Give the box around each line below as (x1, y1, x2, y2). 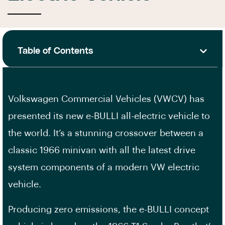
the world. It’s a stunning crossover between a (8, 129, 203, 138)
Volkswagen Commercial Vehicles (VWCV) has (8, 94, 204, 103)
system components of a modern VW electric (8, 163, 199, 172)
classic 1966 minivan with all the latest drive (8, 146, 195, 155)
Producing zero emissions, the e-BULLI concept (8, 205, 209, 214)
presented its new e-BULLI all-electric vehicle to (8, 111, 210, 121)
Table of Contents (18, 46, 93, 55)
